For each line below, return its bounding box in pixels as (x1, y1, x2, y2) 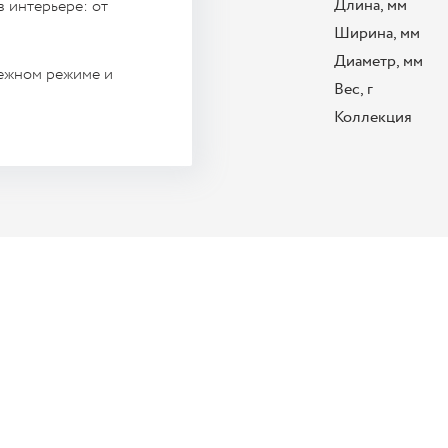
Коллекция (334, 106, 412, 129)
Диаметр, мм (334, 50, 423, 73)
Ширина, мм (334, 22, 420, 45)
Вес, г (334, 78, 373, 101)
